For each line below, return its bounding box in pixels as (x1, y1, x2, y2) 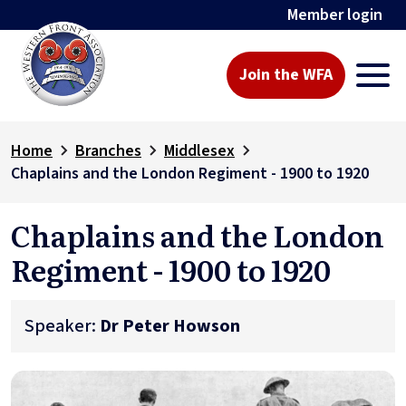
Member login (287, 4, 383, 26)
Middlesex (164, 139, 235, 162)
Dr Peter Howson (100, 313, 240, 339)
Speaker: (24, 313, 100, 339)
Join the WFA (239, 63, 333, 87)
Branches (75, 139, 141, 162)
